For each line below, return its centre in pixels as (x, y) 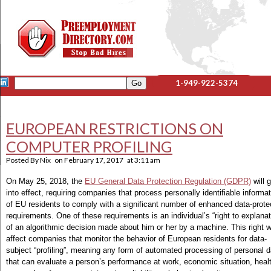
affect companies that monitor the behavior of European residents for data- (136, 239)
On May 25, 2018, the (45, 181)
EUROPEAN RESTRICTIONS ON (115, 128)
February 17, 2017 (94, 160)
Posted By (23, 160)
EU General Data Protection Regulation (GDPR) (168, 181)
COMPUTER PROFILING (89, 146)
